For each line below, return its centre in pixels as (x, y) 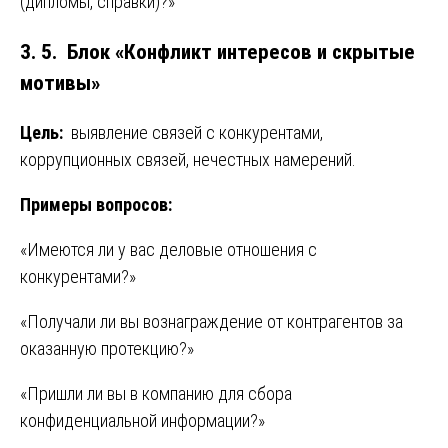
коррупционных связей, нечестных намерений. (188, 160)
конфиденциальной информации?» (142, 421)
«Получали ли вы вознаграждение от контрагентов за (211, 322)
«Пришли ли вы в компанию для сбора (156, 394)
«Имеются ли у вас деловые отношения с (168, 250)
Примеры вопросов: (96, 205)
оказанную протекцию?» (107, 349)
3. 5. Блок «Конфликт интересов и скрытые (217, 52)
